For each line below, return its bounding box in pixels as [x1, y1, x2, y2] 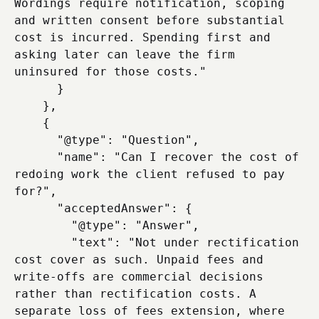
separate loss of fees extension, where [14, 304, 285, 318]
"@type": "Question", [14, 133, 57, 147]
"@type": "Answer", [14, 219, 71, 232]
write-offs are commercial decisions [14, 270, 263, 283]
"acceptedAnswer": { [14, 202, 57, 215]
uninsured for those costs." [14, 65, 206, 78]
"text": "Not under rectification [14, 236, 71, 249]
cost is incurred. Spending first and [14, 31, 271, 44]
